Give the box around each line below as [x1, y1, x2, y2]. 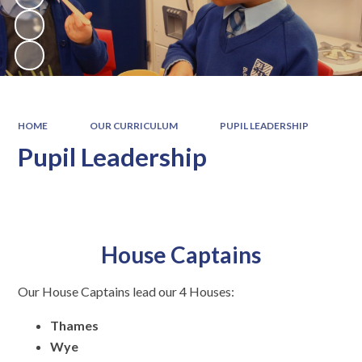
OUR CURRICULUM [90, 119, 178, 132]
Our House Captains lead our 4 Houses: [18, 284, 235, 300]
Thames [50, 318, 99, 334]
